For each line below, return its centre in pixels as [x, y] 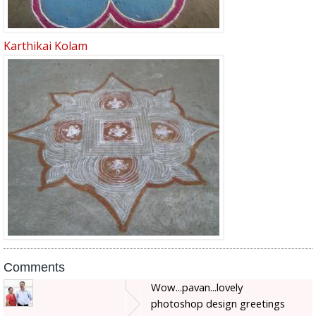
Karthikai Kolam [45, 46]
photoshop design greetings [218, 304]
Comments [34, 268]
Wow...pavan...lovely [197, 287]
